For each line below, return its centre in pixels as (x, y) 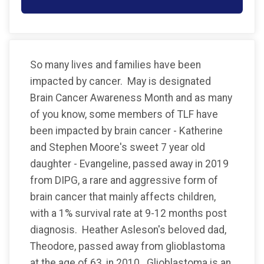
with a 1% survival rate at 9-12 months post (128, 213)
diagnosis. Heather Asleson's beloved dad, (128, 230)
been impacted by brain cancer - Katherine (126, 131)
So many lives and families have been (115, 65)
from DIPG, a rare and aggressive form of (124, 180)
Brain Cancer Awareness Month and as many (131, 98)
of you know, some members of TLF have (124, 114)
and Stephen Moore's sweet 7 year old (118, 147)
